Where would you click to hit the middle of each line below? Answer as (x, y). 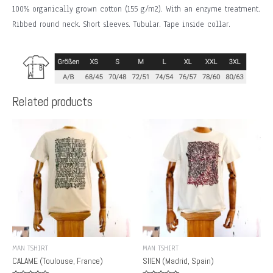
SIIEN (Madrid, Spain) (178, 261)
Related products (52, 102)
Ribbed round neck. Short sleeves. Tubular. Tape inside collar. (121, 24)
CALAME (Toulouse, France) (58, 261)
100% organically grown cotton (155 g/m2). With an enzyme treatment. (136, 9)
